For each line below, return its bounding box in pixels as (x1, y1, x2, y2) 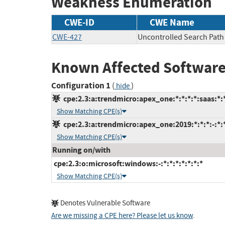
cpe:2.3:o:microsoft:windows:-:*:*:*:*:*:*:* (52, 158, 203, 169)
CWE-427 (52, 32, 82, 42)
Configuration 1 (51, 80, 110, 92)
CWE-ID (64, 16, 94, 29)
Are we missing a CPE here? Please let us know (51, 211, 193, 221)
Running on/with (52, 145, 110, 156)
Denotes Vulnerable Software (59, 198, 150, 208)
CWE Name (150, 16, 194, 29)
